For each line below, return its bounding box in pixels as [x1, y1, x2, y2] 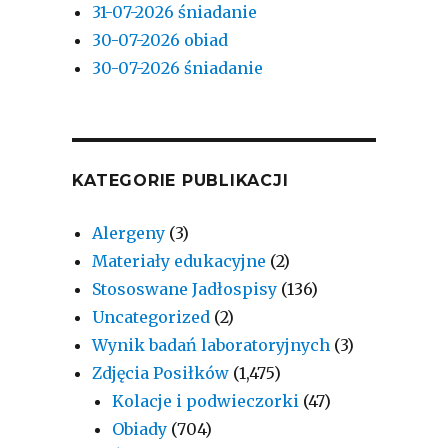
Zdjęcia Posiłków [92, 362, 230, 383]
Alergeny [92, 222, 166, 243]
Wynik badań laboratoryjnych [92, 334, 331, 355]
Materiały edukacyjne [92, 250, 267, 271]
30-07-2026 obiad [92, 29, 229, 50]
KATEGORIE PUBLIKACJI [72, 170, 289, 190]
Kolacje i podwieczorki [112, 390, 300, 411]
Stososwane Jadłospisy [92, 278, 278, 299]
